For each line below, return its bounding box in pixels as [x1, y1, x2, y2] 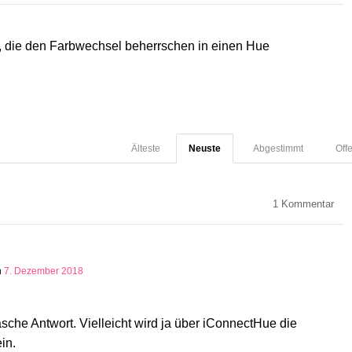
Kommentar [278, 199, 334, 211]
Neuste [189, 143, 221, 155]
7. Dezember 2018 [4, 266, 83, 277]
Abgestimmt [253, 143, 303, 155]
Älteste [131, 143, 160, 155]
